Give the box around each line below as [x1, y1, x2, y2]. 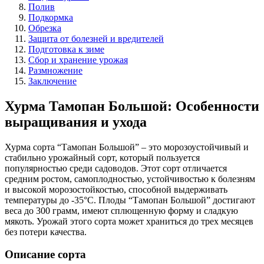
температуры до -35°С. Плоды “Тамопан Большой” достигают [5, 194, 255, 205]
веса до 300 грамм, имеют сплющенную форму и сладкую [5, 205, 238, 216]
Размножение [28, 65, 82, 75]
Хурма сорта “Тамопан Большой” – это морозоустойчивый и [5, 141, 249, 152]
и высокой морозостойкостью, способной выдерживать [5, 184, 227, 194]
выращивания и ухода [5, 114, 147, 130]
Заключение [28, 75, 77, 86]
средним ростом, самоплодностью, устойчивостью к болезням [5, 173, 255, 184]
